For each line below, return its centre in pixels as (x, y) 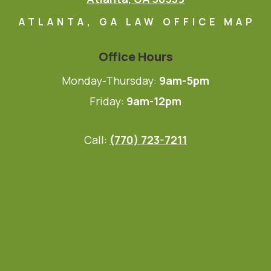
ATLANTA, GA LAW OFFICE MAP (137, 21)
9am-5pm (184, 80)
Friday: (108, 101)
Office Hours (135, 56)
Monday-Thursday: (110, 80)
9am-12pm (154, 101)
